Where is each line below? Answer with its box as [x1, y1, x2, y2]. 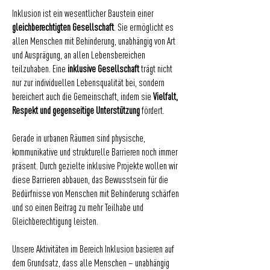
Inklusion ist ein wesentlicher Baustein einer [12, 9, 154, 19]
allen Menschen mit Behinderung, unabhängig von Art [12, 37, 175, 47]
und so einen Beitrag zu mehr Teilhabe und [12, 203, 143, 213]
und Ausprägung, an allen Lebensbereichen [12, 51, 145, 61]
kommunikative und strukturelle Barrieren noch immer [12, 148, 178, 158]
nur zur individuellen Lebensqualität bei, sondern [12, 78, 165, 89]
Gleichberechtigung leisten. [12, 217, 98, 227]
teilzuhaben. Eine [12, 64, 67, 75]
